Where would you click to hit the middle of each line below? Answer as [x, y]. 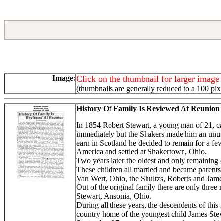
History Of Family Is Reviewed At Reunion [148, 108]
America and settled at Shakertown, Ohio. [142, 151]
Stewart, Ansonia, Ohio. [114, 196]
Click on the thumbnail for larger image [148, 79]
